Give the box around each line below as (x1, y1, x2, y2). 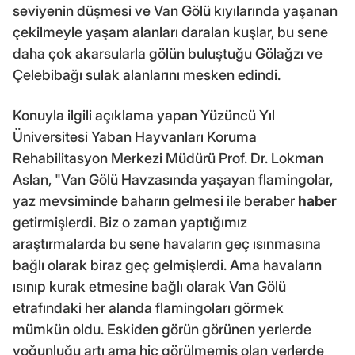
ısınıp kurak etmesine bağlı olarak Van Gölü (13, 277, 286, 295)
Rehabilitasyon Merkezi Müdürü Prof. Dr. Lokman (13, 149, 323, 166)
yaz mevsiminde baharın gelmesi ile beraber (13, 192, 298, 209)
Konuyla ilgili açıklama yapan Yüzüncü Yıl (13, 106, 275, 124)
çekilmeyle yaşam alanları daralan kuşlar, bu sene (13, 23, 328, 40)
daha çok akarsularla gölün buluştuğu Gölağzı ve (13, 44, 323, 62)
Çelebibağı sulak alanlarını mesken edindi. (13, 66, 281, 83)
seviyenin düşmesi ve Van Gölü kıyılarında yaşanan (13, 2, 338, 19)
